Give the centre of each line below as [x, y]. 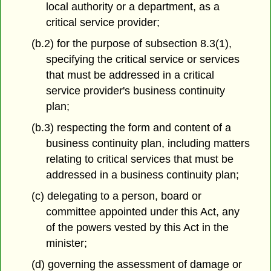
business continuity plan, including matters [148, 144]
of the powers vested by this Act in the [138, 227]
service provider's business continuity [136, 91]
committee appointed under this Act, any [143, 211]
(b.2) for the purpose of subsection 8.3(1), [131, 44]
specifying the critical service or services [143, 60]
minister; [67, 243]
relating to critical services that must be [140, 159]
